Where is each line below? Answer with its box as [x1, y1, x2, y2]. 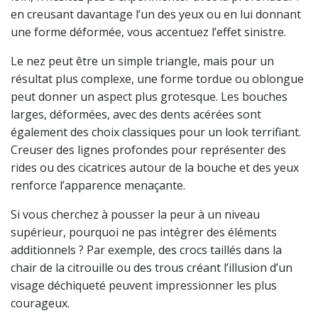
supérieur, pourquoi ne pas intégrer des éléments [11, 224, 277, 241]
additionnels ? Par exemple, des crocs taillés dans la [11, 242, 282, 258]
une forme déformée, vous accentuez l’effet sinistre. [11, 24, 286, 40]
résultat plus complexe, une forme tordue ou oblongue [11, 71, 304, 87]
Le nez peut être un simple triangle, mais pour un [11, 53, 274, 70]
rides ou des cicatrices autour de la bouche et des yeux [11, 160, 299, 176]
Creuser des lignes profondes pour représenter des [11, 142, 286, 158]
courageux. [11, 295, 70, 312]
